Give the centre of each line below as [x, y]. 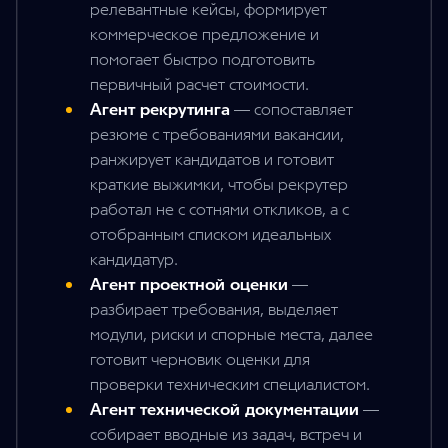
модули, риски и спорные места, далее [231, 335]
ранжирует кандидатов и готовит [212, 160]
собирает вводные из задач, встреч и [226, 435]
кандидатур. [134, 260]
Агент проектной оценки [189, 285]
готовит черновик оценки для [200, 360]
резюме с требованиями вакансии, [217, 135]
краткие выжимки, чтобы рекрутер [219, 185]
